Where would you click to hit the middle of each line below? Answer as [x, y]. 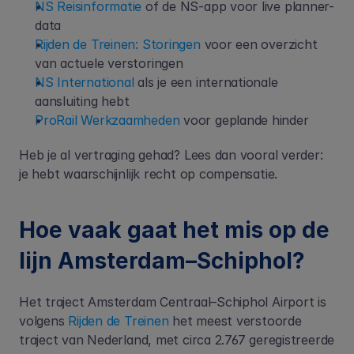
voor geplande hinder [244, 120]
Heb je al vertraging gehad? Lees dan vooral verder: [171, 155]
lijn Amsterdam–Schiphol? [162, 261]
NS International [85, 82]
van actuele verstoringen [109, 63]
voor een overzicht [259, 44]
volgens [42, 321]
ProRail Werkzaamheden [107, 120]
